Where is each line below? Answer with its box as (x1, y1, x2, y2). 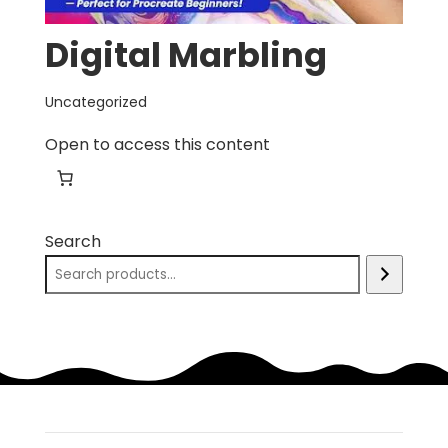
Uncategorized (44, 91, 147, 112)
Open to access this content (44, 132, 270, 156)
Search (44, 229, 101, 253)
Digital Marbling (44, 30, 327, 79)
